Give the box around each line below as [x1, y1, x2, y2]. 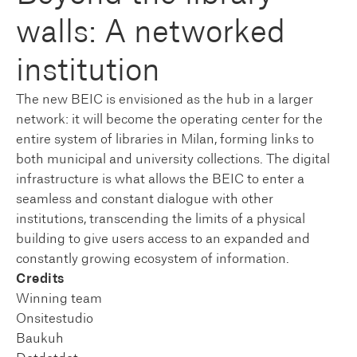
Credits [16, 272, 65, 285]
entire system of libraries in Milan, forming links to [16, 132, 314, 146]
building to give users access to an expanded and [16, 232, 310, 245]
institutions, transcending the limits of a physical [16, 212, 305, 226]
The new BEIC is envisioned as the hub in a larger [16, 92, 313, 106]
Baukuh [16, 331, 64, 345]
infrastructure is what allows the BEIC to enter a [16, 172, 304, 186]
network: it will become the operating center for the [16, 112, 323, 126]
